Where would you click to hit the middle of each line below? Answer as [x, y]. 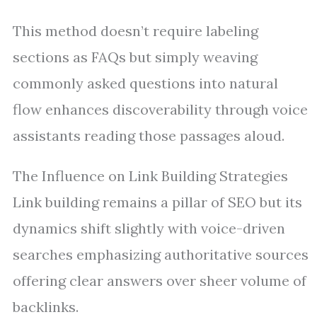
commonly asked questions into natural [145, 83]
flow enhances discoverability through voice [160, 109]
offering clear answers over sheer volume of [160, 281]
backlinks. [46, 307]
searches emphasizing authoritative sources [161, 254]
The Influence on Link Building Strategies [150, 176]
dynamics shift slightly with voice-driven [149, 228]
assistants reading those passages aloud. [149, 136]
